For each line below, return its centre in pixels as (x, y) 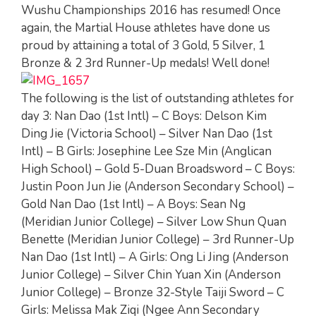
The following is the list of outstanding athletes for (158, 98)
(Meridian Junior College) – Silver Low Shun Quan (154, 221)
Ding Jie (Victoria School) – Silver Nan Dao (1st (147, 133)
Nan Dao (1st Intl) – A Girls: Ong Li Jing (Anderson (155, 257)
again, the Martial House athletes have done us (146, 28)
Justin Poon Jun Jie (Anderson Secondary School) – (158, 186)
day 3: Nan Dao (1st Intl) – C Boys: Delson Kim (144, 116)
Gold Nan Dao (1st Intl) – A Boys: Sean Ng (133, 204)
